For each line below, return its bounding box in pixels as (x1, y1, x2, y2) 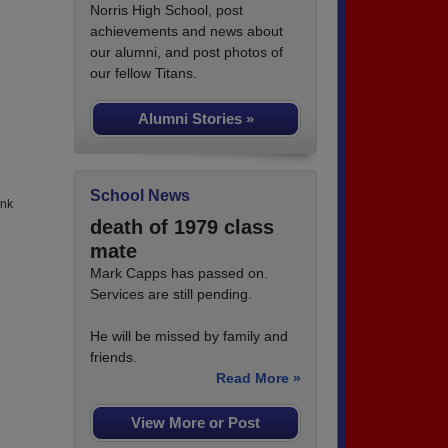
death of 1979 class (90, 215, 274, 238)
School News (90, 186, 190, 204)
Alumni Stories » (137, 109, 254, 127)
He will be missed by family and (90, 327, 288, 344)
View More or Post (131, 413, 260, 431)
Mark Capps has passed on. (90, 264, 268, 281)
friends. (90, 348, 137, 365)
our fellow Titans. (90, 64, 197, 81)
